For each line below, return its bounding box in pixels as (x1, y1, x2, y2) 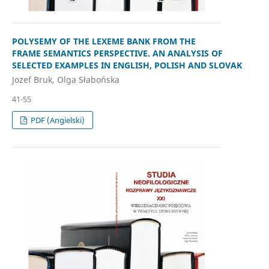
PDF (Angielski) (29, 114, 85, 125)
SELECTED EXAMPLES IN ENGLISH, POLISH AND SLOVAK (11, 59, 242, 71)
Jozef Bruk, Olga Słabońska (11, 73, 119, 85)
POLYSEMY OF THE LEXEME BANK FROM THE (11, 35, 196, 47)
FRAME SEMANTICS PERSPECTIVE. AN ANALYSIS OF (11, 47, 223, 59)
